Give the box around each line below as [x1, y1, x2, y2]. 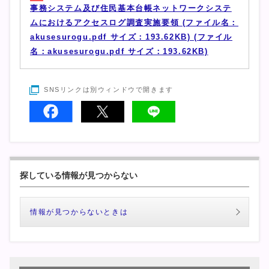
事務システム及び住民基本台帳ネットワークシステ [30, 4, 232, 13]
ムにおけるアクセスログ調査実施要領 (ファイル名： [30, 18, 239, 28]
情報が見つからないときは [30, 208, 128, 216]
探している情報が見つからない [20, 171, 138, 181]
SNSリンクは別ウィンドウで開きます [44, 86, 174, 94]
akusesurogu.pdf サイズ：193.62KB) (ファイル [30, 32, 232, 42]
